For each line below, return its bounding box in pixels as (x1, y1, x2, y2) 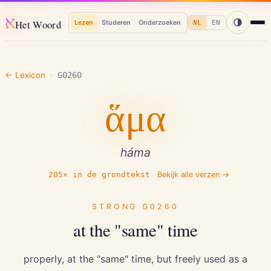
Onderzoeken (139, 18, 181, 27)
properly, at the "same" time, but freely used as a (24, 252, 247, 265)
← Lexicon (5, 70, 45, 80)
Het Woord (15, 17, 62, 31)
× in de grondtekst (63, 170, 151, 180)
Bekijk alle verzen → (157, 170, 230, 180)
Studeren (101, 18, 131, 27)
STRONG (91, 201, 143, 211)
